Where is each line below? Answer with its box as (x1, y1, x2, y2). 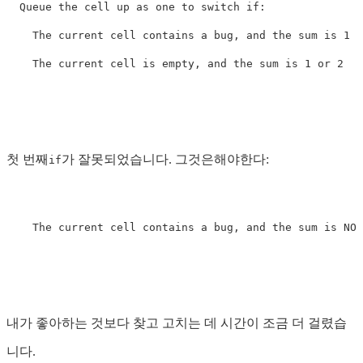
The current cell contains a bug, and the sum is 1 (6, 28, 350, 41)
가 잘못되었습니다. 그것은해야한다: (62, 152, 269, 166)
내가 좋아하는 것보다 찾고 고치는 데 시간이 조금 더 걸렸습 (6, 315, 347, 330)
